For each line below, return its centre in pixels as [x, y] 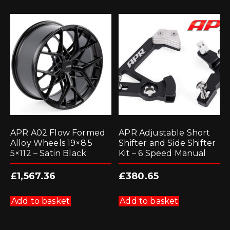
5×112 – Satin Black [49, 154]
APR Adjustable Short [165, 133]
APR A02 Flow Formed [58, 133]
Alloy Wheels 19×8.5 [52, 143]
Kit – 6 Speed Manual [162, 154]
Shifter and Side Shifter [167, 143]
